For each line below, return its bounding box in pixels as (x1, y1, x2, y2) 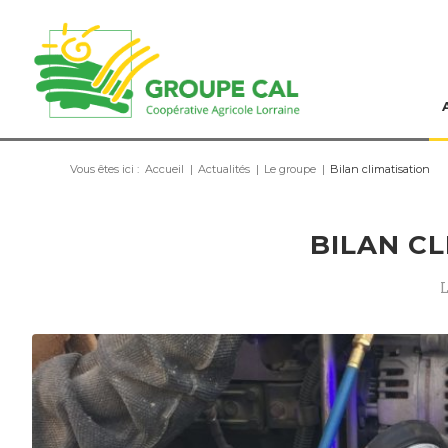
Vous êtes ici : (70, 162, 139, 176)
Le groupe (264, 162, 316, 176)
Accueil (145, 162, 184, 176)
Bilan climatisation (330, 162, 430, 176)
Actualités (198, 162, 250, 176)
